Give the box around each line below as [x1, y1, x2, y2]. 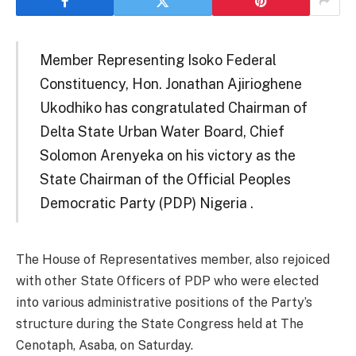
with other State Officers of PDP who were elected [16, 273, 319, 288]
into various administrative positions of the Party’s [16, 294, 312, 310]
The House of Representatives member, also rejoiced [16, 251, 330, 267]
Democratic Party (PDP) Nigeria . [39, 194, 253, 211]
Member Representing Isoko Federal [39, 51, 277, 68]
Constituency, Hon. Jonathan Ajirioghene [39, 75, 302, 92]
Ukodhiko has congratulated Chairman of [39, 99, 308, 116]
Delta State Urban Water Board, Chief [39, 122, 284, 140]
